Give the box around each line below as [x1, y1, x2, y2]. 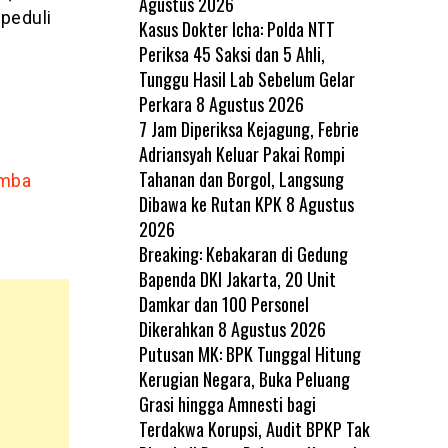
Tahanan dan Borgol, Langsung [138, 165, 344, 192]
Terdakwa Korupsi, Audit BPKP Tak [138, 415, 370, 442]
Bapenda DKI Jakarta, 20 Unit [138, 265, 336, 292]
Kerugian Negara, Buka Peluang [138, 365, 350, 392]
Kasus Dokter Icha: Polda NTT [138, 15, 335, 42]
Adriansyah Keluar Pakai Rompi [138, 140, 345, 167]
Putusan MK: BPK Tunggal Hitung [138, 340, 361, 367]
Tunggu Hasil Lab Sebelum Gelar [138, 65, 355, 92]
